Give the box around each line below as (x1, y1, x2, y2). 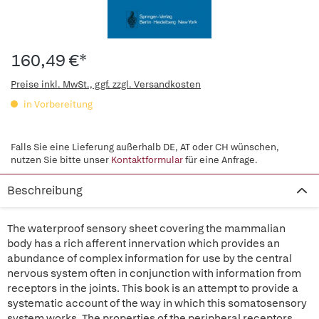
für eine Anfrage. (183, 154, 258, 166)
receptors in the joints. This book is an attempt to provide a (7, 281, 298, 296)
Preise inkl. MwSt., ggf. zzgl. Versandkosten (11, 78, 201, 90)
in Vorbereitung (21, 98, 93, 110)
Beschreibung (7, 183, 83, 198)
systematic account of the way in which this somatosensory (7, 296, 307, 310)
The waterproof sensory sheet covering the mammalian (7, 221, 286, 236)
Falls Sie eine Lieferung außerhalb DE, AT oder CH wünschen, (11, 141, 279, 153)
